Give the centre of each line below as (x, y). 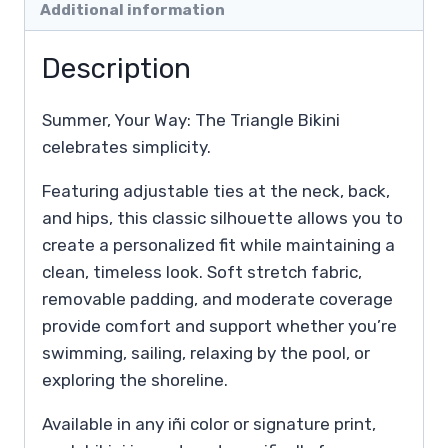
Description (116, 68)
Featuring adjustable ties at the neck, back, (216, 190)
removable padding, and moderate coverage (217, 298)
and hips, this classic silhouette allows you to (222, 217)
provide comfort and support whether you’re (219, 325)
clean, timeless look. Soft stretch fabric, (202, 271)
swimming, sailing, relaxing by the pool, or (206, 352)
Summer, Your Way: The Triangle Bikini (191, 119)
